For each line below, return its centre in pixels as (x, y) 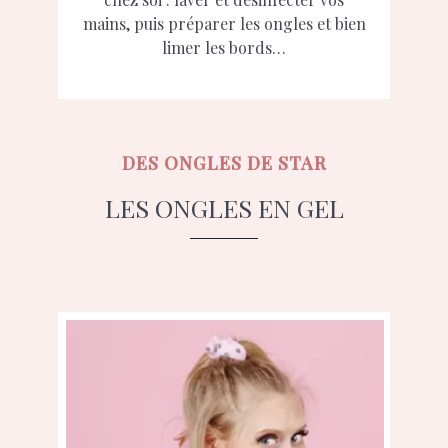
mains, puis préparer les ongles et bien (224, 24)
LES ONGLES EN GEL (224, 208)
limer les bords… (224, 48)
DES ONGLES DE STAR (224, 163)
